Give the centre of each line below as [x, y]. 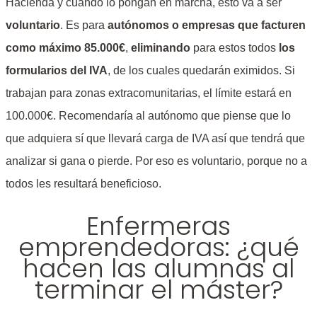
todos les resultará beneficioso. [83, 183]
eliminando [161, 47]
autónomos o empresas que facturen [207, 25]
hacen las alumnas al [158, 269]
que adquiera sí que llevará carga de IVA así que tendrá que [155, 138]
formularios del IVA [57, 70]
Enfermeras [158, 226]
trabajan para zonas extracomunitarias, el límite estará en [149, 93]
